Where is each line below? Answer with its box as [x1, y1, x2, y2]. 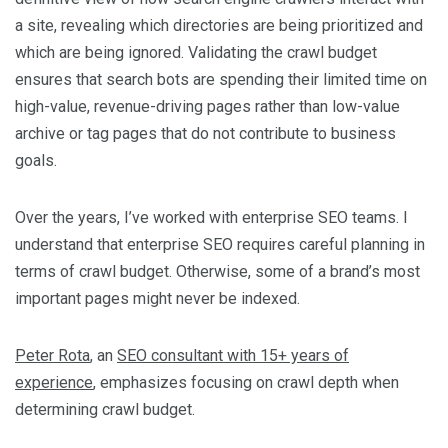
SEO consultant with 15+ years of [117, 345, 349, 365]
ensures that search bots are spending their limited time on [15, 69, 427, 89]
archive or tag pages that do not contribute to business [15, 123, 396, 143]
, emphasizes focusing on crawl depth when [93, 372, 399, 392]
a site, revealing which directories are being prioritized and [15, 15, 423, 35]
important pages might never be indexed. [15, 288, 300, 308]
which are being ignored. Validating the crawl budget [15, 42, 377, 62]
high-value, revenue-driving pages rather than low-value [15, 96, 400, 116]
